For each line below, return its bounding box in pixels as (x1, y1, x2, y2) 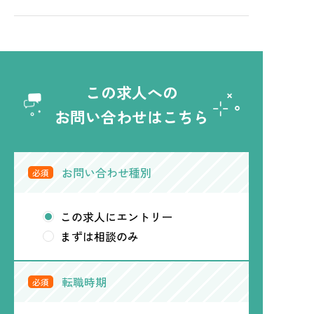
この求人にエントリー (60, 208, 172, 226)
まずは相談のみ (60, 228, 139, 245)
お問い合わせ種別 (62, 164, 151, 182)
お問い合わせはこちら (54, 105, 209, 128)
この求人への (85, 81, 178, 104)
